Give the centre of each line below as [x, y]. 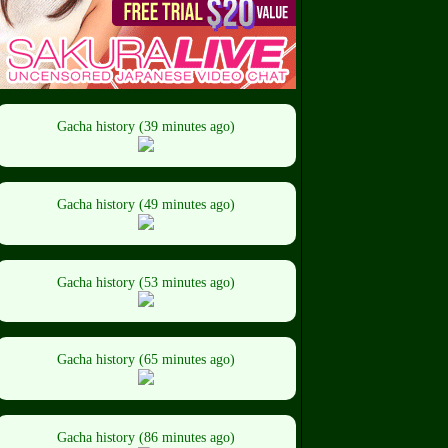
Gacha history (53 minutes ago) [146, 282]
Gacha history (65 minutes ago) [146, 360]
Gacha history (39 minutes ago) [146, 127]
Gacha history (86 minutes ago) [146, 438]
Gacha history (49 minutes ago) [146, 204]
